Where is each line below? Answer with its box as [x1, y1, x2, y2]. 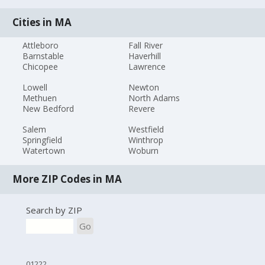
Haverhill [128, 50, 161, 62]
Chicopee [22, 61, 59, 73]
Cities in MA [12, 15, 72, 30]
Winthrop [128, 134, 163, 146]
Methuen [22, 92, 57, 104]
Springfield [22, 134, 63, 146]
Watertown [22, 144, 66, 156]
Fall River [128, 40, 163, 51]
